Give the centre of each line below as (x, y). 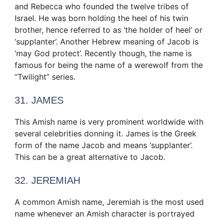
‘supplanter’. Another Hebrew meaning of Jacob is (107, 41)
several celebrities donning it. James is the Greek (106, 133)
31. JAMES (39, 100)
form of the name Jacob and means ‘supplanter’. (104, 145)
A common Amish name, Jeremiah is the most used (109, 202)
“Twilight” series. (45, 77)
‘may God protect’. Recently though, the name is (103, 53)
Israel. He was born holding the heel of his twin (101, 18)
